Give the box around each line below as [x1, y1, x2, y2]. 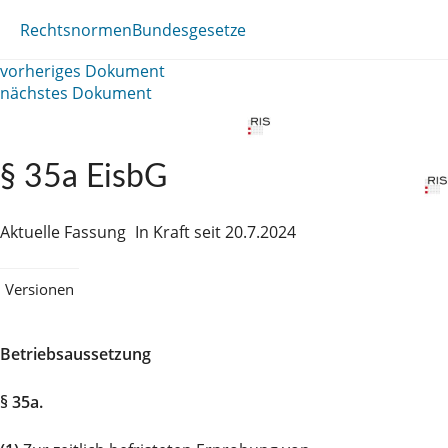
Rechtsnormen [20, 18, 132, 41]
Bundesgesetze [132, 18, 246, 41]
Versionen [5, 278, 74, 299]
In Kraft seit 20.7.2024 [135, 221, 296, 243]
